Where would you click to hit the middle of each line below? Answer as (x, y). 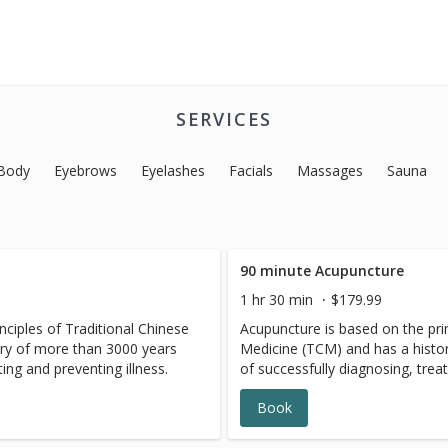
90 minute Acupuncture (322, 270)
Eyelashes (172, 170)
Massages (329, 170)
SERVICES (224, 119)
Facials (250, 170)
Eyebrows (85, 170)
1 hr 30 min (277, 299)
